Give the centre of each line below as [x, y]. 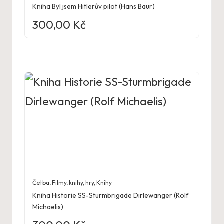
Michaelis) [48, 207]
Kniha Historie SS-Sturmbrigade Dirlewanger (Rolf [111, 196]
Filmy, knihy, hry [73, 182]
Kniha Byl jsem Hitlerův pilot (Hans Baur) [94, 7]
